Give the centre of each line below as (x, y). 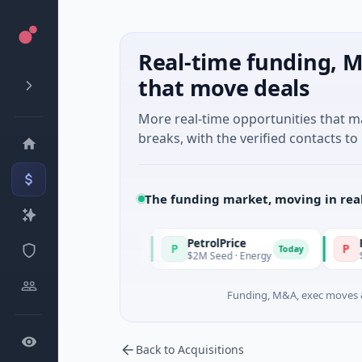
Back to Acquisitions (190, 349)
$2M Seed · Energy (168, 255)
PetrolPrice (156, 243)
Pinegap (320, 243)
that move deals (224, 88)
